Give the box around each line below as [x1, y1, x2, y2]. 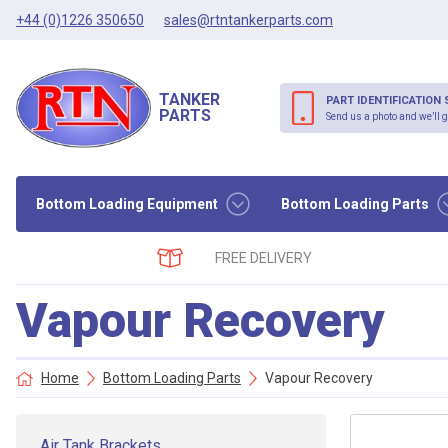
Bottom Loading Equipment [36, 195, 218, 212]
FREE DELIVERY [215, 249, 313, 266]
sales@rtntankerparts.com [164, 11, 333, 28]
